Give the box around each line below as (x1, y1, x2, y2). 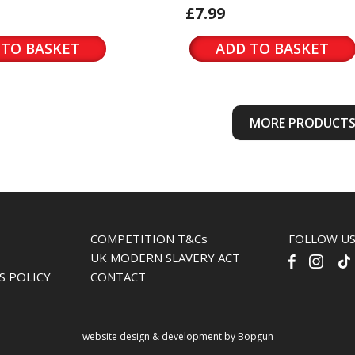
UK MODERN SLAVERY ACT (90, 250, 240, 265)
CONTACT (90, 269, 146, 284)
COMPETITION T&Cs (90, 231, 208, 246)
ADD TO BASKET (216, 39, 329, 58)
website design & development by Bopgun (82, 330, 273, 343)
